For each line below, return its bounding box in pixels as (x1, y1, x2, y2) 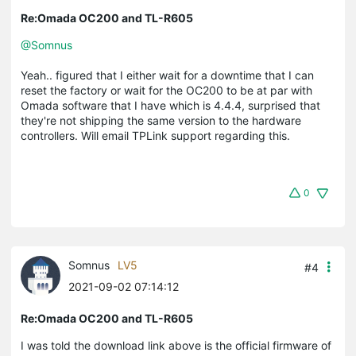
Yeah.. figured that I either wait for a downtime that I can (21, 68, 314, 82)
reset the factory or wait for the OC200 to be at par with (21, 83, 312, 97)
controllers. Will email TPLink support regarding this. (21, 128, 293, 142)
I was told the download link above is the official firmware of (21, 338, 331, 352)
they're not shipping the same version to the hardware (21, 113, 301, 127)
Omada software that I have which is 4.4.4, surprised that (21, 98, 320, 112)
